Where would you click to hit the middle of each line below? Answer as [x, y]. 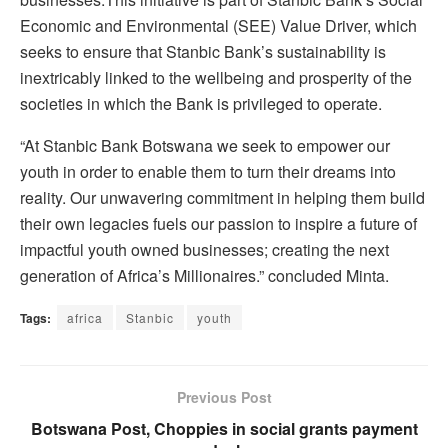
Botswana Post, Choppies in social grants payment [224, 429]
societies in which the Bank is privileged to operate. [201, 104]
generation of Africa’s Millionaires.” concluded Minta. [204, 276]
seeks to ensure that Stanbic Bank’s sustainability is [203, 52]
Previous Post [224, 397]
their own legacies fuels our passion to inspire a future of [218, 224]
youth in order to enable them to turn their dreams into [208, 172]
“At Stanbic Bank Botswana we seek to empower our [205, 146]
